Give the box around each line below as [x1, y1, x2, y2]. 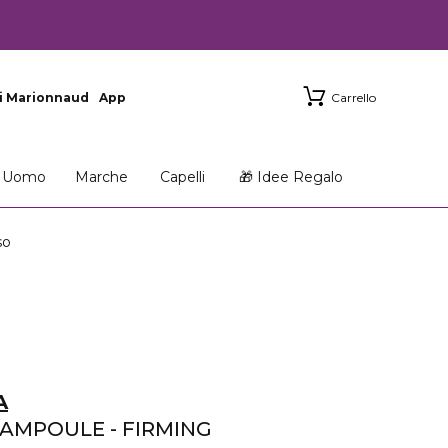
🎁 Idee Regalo [239, 168, 344, 186]
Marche [74, 168, 128, 186]
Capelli [159, 168, 205, 186]
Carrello [331, 90, 376, 105]
